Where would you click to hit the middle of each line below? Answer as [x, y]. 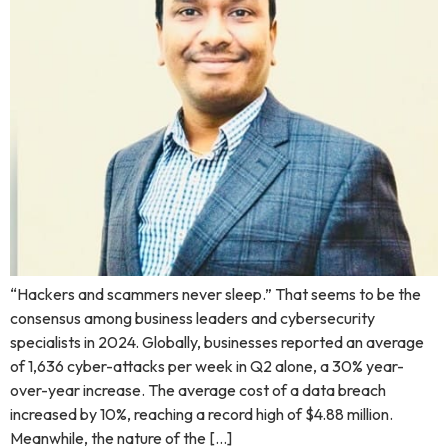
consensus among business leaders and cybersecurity [192, 317]
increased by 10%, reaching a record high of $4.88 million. [201, 413]
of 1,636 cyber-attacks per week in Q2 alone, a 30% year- [207, 365]
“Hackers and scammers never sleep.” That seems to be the [215, 293]
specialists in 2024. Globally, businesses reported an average [217, 341]
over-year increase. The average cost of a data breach [198, 389]
